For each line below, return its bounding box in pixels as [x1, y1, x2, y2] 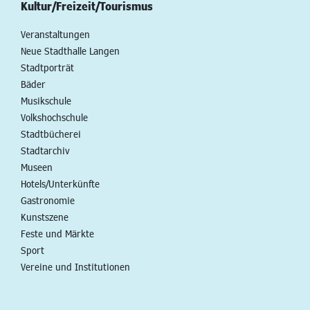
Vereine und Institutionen [21, 260, 130, 273]
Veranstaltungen [21, 28, 90, 40]
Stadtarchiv [21, 144, 70, 156]
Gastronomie [21, 194, 75, 206]
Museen [21, 161, 53, 173]
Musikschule [21, 94, 71, 107]
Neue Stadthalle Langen [21, 44, 120, 57]
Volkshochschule [21, 111, 88, 123]
